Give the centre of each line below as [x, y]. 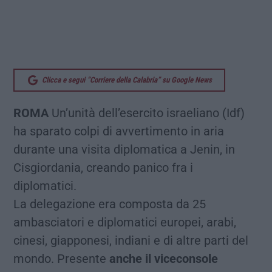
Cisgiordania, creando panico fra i [103, 168]
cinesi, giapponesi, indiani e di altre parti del [131, 241]
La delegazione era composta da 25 [110, 204]
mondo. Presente [61, 259]
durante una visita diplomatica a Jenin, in [124, 150]
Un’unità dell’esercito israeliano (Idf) [147, 113]
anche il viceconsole [164, 259]
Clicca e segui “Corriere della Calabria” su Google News [127, 80]
